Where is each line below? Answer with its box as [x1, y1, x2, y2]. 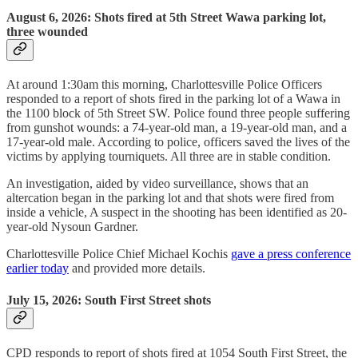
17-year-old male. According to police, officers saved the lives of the [6, 135, 350, 149]
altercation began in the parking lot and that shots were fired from [6, 191, 334, 205]
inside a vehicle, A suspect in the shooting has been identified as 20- [6, 205, 347, 220]
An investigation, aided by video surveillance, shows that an [6, 177, 308, 191]
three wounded [6, 25, 88, 39]
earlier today [6, 261, 69, 276]
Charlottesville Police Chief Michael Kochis [6, 247, 231, 261]
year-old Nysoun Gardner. [6, 220, 138, 234]
